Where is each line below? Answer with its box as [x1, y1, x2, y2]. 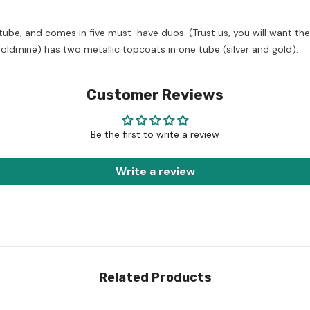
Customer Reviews [86, 85, 224, 103]
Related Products [98, 269, 212, 285]
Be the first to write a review [91, 127, 219, 140]
